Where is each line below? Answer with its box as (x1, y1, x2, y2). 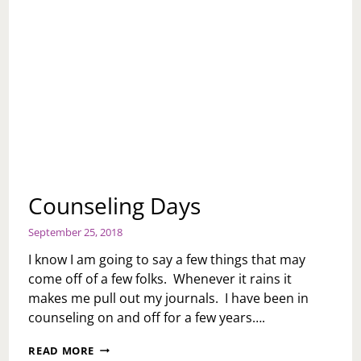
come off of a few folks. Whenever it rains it (28, 269, 293, 288)
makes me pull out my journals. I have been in (28, 288, 309, 307)
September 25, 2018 (28, 224, 123, 239)
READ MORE (28, 342, 95, 358)
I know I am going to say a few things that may (28, 250, 306, 268)
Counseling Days (28, 189, 201, 221)
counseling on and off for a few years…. (28, 308, 266, 326)
